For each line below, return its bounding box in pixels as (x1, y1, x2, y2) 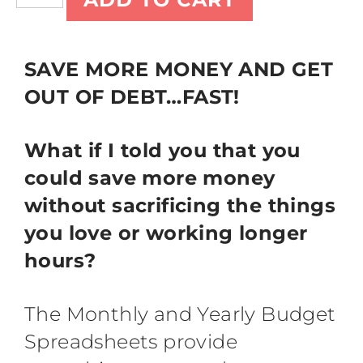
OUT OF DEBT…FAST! (24, 85, 240, 109)
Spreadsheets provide (24, 330, 237, 353)
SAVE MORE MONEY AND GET (24, 58, 334, 81)
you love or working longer (24, 221, 308, 245)
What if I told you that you (24, 139, 301, 162)
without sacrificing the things (24, 194, 335, 217)
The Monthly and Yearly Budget (24, 302, 336, 326)
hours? (24, 249, 96, 272)
